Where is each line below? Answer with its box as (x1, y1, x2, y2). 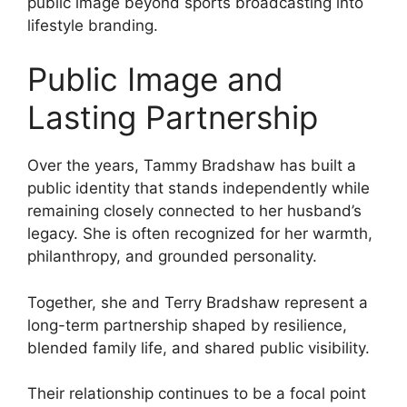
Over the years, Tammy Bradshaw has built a (27, 156, 356, 175)
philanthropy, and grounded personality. (27, 247, 317, 266)
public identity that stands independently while (27, 179, 370, 198)
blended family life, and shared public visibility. (27, 338, 370, 357)
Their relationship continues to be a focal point (27, 384, 366, 403)
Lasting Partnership (27, 98, 318, 137)
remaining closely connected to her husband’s (27, 202, 362, 221)
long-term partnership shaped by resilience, (27, 315, 347, 334)
